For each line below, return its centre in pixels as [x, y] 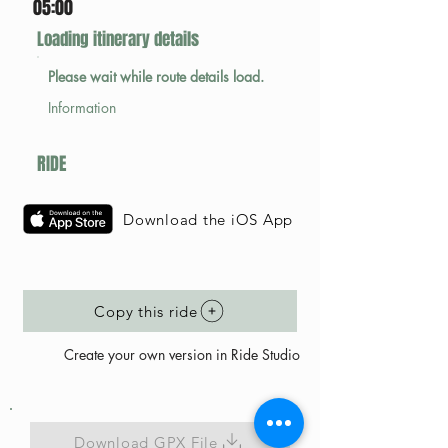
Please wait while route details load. [156, 76]
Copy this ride [146, 311]
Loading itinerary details [118, 39]
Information [82, 107]
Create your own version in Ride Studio [182, 354]
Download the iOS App [208, 219]
